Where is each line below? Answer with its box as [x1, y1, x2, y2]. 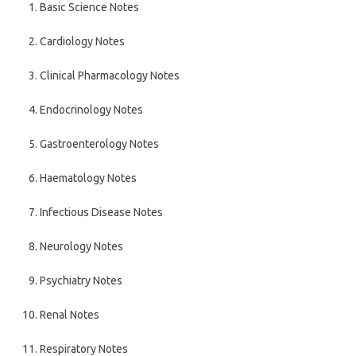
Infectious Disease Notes [40, 206, 163, 219]
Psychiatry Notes [40, 274, 122, 287]
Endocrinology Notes [40, 103, 143, 116]
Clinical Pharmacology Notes [40, 69, 180, 82]
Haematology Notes [40, 172, 137, 184]
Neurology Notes [40, 240, 123, 253]
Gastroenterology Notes [40, 137, 159, 150]
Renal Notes [40, 308, 99, 321]
